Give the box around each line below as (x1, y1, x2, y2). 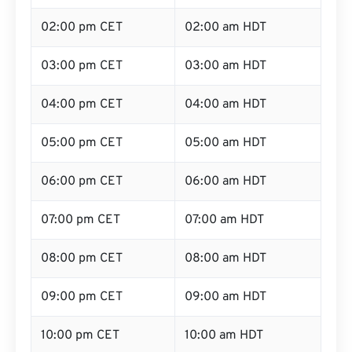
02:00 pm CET (41, 20, 123, 35)
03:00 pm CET (41, 58, 123, 74)
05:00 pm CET (41, 135, 123, 151)
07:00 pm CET (41, 212, 120, 228)
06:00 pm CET (41, 174, 123, 189)
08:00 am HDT (185, 251, 266, 266)
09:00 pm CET (41, 289, 123, 305)
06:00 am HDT (185, 174, 266, 189)
